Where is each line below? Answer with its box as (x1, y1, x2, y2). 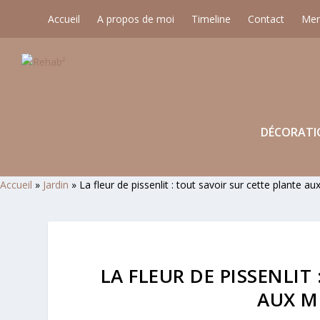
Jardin (43, 177, 69, 191)
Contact (248, 11, 285, 26)
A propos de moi (97, 11, 175, 26)
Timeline (191, 11, 231, 26)
